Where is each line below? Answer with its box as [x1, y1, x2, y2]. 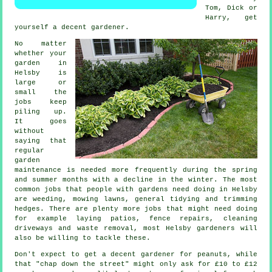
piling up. [15, 108, 67, 116]
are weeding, [15, 195, 73, 203]
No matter [15, 40, 67, 48]
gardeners [196, 225, 235, 233]
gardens [138, 186, 168, 194]
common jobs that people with [15, 186, 138, 194]
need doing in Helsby [168, 186, 257, 194]
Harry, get [205, 14, 257, 22]
